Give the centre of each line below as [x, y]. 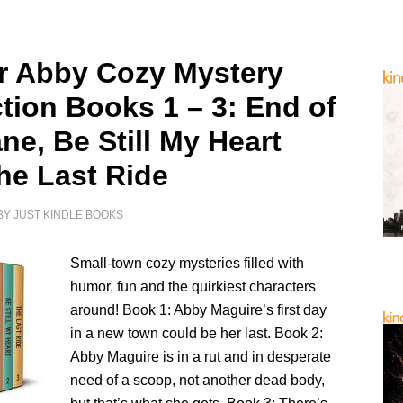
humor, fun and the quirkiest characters [193, 287]
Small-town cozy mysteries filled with [188, 263]
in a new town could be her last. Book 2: [197, 333]
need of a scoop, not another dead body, [198, 380]
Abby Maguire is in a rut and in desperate [201, 357]
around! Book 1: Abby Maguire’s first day [199, 310]
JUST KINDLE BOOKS [69, 215]
